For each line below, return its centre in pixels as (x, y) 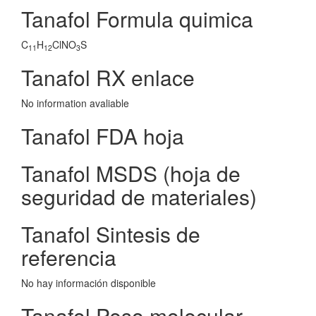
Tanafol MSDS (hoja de (131, 173)
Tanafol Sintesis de (111, 234)
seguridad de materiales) (139, 196)
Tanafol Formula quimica (137, 19)
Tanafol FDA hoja (103, 136)
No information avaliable (75, 103)
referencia (69, 257)
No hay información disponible (89, 283)
